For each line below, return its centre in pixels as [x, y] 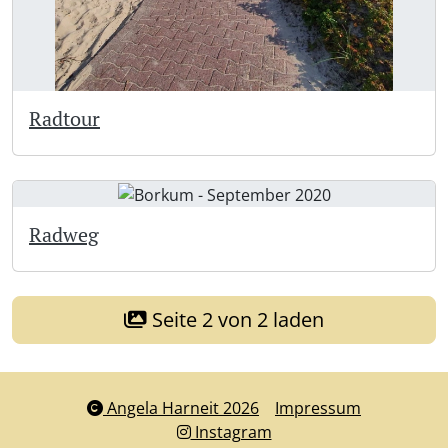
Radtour [64, 118]
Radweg [64, 234]
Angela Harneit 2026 [181, 408]
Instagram [231, 432]
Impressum [318, 408]
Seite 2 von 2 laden [235, 319]
